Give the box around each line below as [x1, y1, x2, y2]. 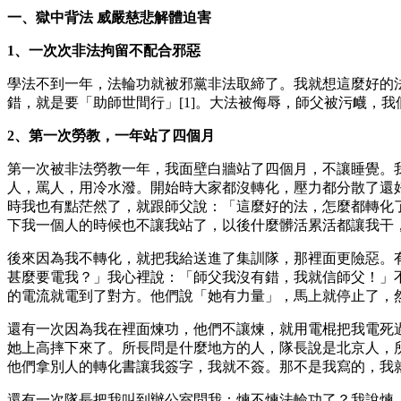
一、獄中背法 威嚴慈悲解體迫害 [7, 9, 211, 25]
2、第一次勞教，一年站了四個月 [7, 127, 215, 143]
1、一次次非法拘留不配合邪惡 [7, 42, 200, 58]
